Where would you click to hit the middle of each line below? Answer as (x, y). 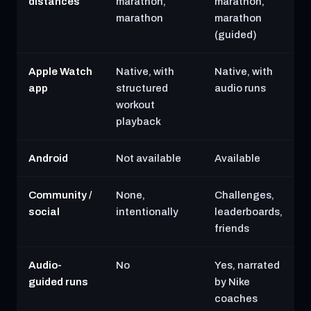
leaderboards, (249, 212)
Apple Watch (60, 72)
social (44, 212)
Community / (60, 195)
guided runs (58, 282)
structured (142, 88)
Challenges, (244, 195)
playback (138, 121)
